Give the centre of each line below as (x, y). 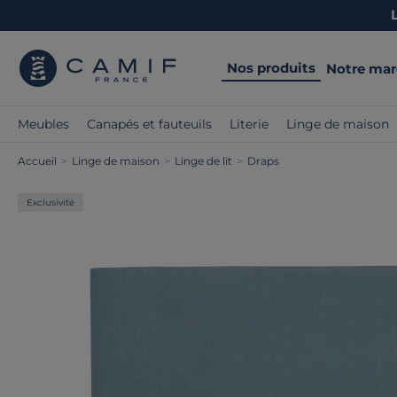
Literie (249, 124)
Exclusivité (51, 202)
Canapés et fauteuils (149, 124)
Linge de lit (203, 161)
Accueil (37, 161)
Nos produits (271, 67)
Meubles (43, 124)
